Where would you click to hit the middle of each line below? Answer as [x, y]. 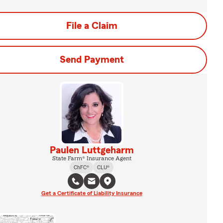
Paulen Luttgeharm [92, 150]
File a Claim [92, 26]
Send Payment [92, 60]
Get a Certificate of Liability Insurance [92, 193]
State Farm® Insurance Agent [92, 158]
